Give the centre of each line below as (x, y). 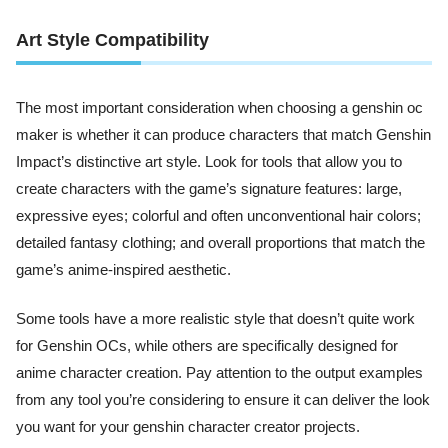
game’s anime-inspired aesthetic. (123, 269)
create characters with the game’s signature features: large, (209, 188)
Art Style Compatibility (112, 39)
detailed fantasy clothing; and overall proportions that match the (220, 242)
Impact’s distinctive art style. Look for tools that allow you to (209, 161)
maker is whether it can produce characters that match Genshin (223, 134)
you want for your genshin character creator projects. (188, 426)
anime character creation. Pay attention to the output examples (219, 372)
